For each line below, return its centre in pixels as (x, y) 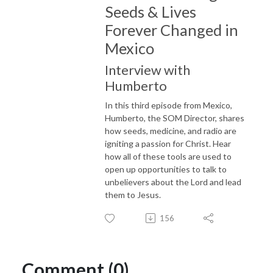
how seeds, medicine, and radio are (171, 130)
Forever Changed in (172, 30)
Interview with (147, 70)
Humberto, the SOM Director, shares (175, 118)
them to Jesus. (134, 194)
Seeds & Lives (151, 11)
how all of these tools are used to (168, 156)
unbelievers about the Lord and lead (173, 182)
